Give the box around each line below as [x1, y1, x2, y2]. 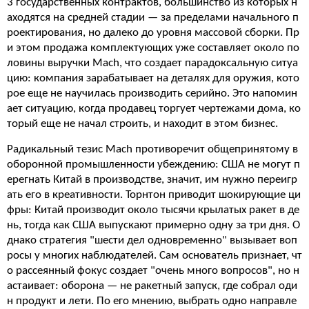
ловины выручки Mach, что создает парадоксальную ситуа [7, 57, 298, 69]
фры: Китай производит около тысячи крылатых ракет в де [7, 204, 299, 216]
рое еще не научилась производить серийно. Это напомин [7, 88, 297, 99]
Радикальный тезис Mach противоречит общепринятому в [7, 143, 298, 155]
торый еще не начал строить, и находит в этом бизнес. [7, 118, 278, 130]
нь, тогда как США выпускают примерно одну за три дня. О [7, 219, 300, 231]
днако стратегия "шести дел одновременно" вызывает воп [7, 235, 297, 246]
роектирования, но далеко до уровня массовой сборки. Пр [7, 27, 299, 39]
